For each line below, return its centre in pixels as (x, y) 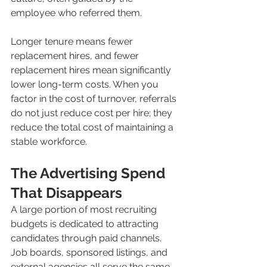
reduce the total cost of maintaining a (93, 128)
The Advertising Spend (90, 173)
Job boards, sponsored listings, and (90, 253)
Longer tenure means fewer (73, 42)
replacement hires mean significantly (92, 70)
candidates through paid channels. (87, 238)
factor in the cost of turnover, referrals (95, 99)
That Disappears (66, 193)
